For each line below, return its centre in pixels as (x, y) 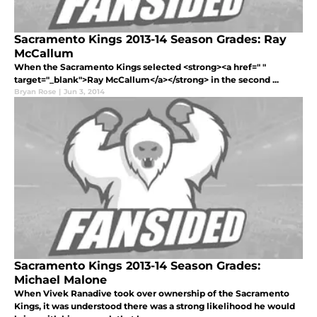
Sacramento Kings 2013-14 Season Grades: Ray (150, 40)
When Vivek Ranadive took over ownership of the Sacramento (152, 294)
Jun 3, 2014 (84, 92)
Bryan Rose (35, 92)
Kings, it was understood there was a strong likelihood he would (155, 306)
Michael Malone (60, 280)
